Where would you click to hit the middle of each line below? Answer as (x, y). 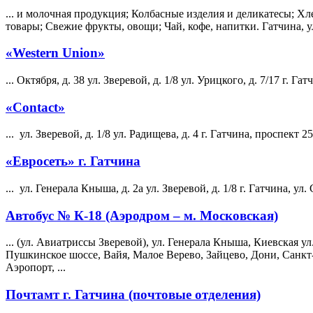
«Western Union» (55, 53)
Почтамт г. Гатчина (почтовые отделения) (133, 294)
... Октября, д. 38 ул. (54, 80)
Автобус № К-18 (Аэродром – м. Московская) (142, 215)
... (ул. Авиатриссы (52, 242)
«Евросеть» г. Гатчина (73, 161)
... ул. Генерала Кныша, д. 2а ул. (84, 188)
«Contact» (35, 107)
